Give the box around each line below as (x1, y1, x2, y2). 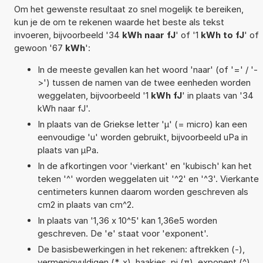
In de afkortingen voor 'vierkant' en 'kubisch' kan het (37, 160, 252, 171)
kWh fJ (150, 89, 182, 101)
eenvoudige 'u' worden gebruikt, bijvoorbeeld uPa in (37, 131, 248, 143)
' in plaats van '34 (181, 89, 254, 101)
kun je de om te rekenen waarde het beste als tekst (14, 16, 224, 28)
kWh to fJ (200, 29, 244, 41)
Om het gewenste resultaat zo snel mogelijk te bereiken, (14, 3, 244, 15)
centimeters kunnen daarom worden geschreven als (37, 186, 248, 197)
